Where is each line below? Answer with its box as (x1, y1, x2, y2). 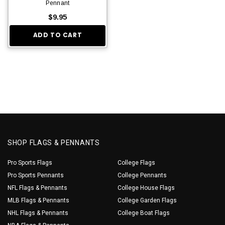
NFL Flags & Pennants (8, 184, 67, 191)
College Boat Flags (118, 209, 170, 216)
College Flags (118, 159, 155, 166)
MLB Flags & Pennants (8, 196, 69, 204)
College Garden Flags (118, 196, 177, 204)
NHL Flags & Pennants (8, 209, 68, 216)
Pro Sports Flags (8, 159, 52, 166)
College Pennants (118, 171, 167, 179)
